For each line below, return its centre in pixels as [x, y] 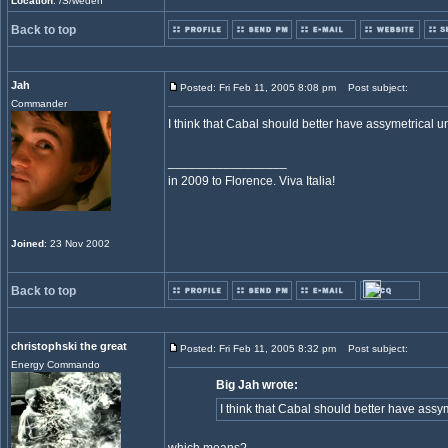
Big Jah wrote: [257, 385]
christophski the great [69, 346]
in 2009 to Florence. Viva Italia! [251, 181]
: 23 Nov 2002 [77, 243]
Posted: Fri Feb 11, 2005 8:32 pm [258, 348]
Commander [39, 103]
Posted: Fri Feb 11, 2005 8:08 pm [258, 87]
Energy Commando [55, 364]
